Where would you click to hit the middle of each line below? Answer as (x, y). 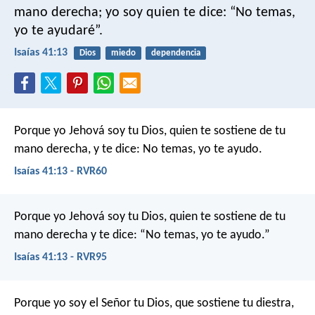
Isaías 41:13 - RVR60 (60, 171)
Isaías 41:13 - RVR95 (60, 258)
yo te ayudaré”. (58, 31)
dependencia (175, 53)
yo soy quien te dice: (164, 12)
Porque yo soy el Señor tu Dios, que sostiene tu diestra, (154, 303)
